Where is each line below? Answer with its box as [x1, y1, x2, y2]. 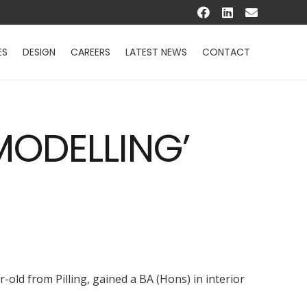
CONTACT [202, 45, 251, 59]
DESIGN [23, 45, 56, 59]
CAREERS [71, 45, 111, 59]
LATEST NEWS [125, 45, 188, 59]
